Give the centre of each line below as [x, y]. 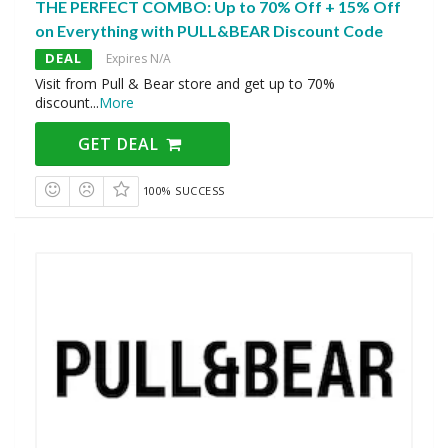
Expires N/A [138, 58]
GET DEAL [121, 143]
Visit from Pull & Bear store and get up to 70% [185, 83]
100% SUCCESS [183, 190]
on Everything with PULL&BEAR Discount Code [209, 30]
